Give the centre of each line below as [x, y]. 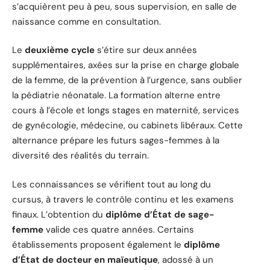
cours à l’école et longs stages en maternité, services [126, 111]
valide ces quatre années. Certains [119, 229]
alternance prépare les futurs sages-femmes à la [116, 141]
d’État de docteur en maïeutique [85, 259]
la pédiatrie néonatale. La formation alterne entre [116, 96]
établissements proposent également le [98, 244]
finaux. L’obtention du [59, 214]
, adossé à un [186, 259]
